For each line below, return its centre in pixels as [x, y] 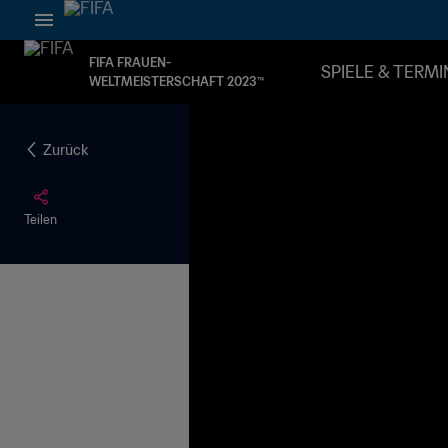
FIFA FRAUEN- [130, 62]
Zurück [65, 149]
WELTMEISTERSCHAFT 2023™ [176, 81]
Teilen [40, 219]
